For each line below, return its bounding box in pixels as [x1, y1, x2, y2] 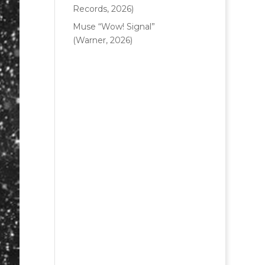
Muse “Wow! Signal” [73, 21, 156, 32]
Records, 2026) [73, 4, 134, 14]
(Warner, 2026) [73, 35, 133, 46]
